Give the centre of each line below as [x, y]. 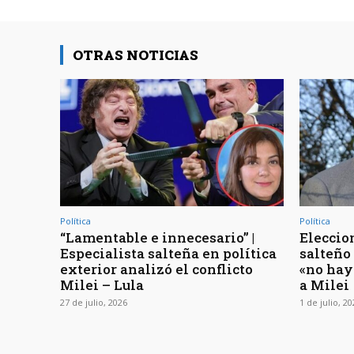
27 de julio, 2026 [94, 302]
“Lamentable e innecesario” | [157, 237]
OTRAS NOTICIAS [136, 55]
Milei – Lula [102, 284]
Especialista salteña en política [168, 253]
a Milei [324, 284]
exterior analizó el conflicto [156, 269]
